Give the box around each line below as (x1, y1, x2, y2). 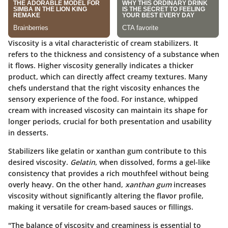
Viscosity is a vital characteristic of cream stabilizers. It (8, 38, 198, 48)
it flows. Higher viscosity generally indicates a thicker (8, 60, 193, 70)
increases (172, 179, 206, 189)
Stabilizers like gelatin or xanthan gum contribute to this (8, 146, 207, 156)
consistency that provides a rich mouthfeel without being (8, 168, 209, 178)
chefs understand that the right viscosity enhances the (8, 82, 199, 93)
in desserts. (8, 127, 48, 137)
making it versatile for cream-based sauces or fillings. (8, 202, 193, 212)
